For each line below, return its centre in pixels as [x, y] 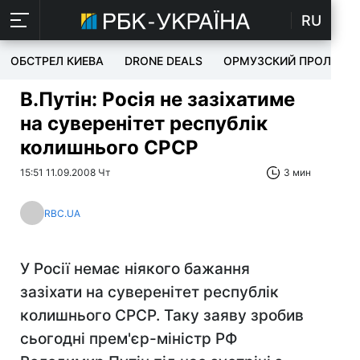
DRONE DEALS [164, 61]
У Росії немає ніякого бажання [135, 269]
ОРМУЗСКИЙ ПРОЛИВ [285, 61]
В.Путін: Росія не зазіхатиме [157, 99]
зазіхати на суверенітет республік [149, 292]
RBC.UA [62, 213]
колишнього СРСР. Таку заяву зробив [162, 315]
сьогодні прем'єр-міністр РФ [129, 339]
